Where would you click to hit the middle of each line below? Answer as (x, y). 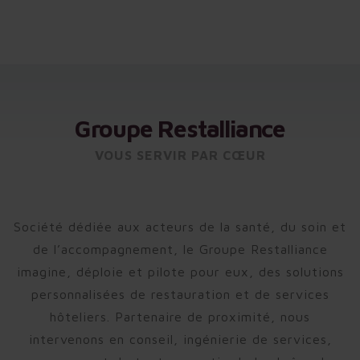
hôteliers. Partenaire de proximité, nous (180, 317)
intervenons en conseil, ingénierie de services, (180, 339)
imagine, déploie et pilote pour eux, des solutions (180, 272)
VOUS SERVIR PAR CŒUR (180, 155)
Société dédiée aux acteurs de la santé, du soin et (180, 227)
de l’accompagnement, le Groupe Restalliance (180, 249)
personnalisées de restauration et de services (180, 294)
